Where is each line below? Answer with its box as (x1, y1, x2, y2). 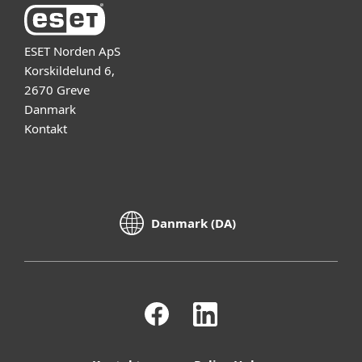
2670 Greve (24, 81, 90, 98)
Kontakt (24, 120, 67, 137)
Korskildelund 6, (24, 61, 118, 78)
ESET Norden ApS (24, 42, 124, 59)
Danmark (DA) (150, 215, 236, 232)
